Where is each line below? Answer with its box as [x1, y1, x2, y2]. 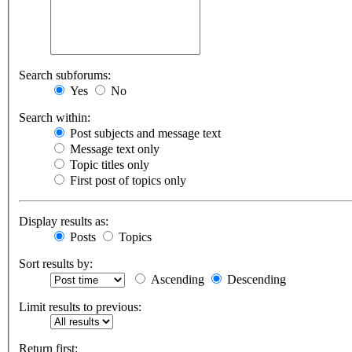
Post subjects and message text [67, 126, 221, 141]
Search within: [19, 111, 90, 125]
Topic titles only [67, 158, 149, 172]
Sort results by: [19, 257, 93, 271]
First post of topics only [67, 174, 186, 188]
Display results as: [19, 214, 108, 229]
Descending [224, 273, 286, 287]
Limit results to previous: [19, 300, 141, 314]
